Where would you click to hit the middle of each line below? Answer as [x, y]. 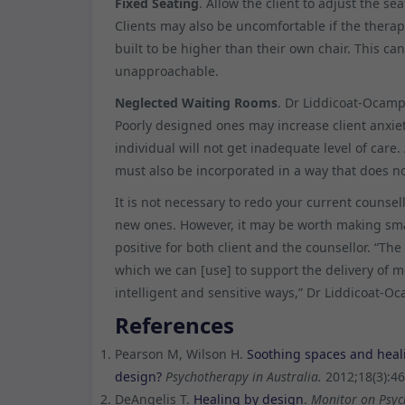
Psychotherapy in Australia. [245, 376]
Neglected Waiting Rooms [196, 102]
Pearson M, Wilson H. [181, 353]
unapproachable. [167, 71]
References [174, 325]
